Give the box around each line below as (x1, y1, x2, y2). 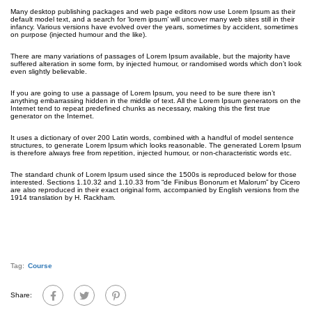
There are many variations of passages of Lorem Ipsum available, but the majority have (10, 52, 290, 60)
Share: (10, 290, 32, 299)
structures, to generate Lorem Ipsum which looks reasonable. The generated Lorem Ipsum (10, 141, 301, 149)
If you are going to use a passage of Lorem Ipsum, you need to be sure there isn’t (10, 88, 275, 97)
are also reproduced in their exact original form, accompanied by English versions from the (10, 185, 299, 194)
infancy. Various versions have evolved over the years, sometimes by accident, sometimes (10, 22, 298, 31)
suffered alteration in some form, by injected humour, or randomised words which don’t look (10, 59, 302, 68)
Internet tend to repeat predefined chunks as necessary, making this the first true (10, 104, 270, 112)
